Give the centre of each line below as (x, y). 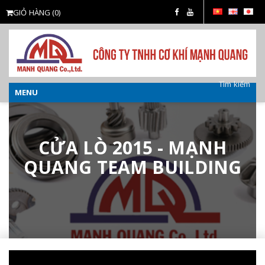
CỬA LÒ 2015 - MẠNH (132, 147)
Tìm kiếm (235, 84)
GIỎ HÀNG (32, 12)
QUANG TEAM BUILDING (132, 167)
